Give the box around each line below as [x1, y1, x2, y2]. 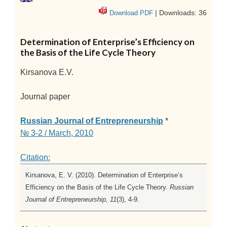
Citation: [20, 153, 50, 162]
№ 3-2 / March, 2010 [20, 129, 93, 138]
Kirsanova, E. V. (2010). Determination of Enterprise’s [25, 171, 183, 179]
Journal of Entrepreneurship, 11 [25, 196, 117, 204]
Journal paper [20, 92, 70, 101]
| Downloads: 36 [153, 9, 207, 17]
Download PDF [109, 9, 153, 17]
